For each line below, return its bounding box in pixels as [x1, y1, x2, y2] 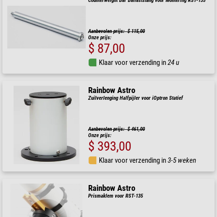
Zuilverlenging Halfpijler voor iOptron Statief [88, 94, 184, 101]
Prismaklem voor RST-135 [88, 192, 143, 199]
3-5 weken [168, 155, 197, 165]
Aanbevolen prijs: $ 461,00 [88, 125, 145, 132]
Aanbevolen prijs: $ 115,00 [88, 28, 145, 34]
